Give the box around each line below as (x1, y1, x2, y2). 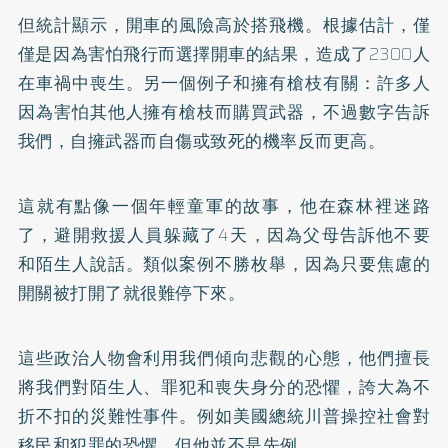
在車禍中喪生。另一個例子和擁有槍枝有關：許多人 (17, 70, 431, 96)
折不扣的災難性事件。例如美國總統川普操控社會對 (17, 403, 431, 429)
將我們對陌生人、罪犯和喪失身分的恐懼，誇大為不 (17, 374, 431, 400)
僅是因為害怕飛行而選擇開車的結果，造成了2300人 (17, 41, 431, 67)
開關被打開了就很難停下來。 (17, 280, 246, 306)
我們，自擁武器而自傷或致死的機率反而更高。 (17, 128, 386, 154)
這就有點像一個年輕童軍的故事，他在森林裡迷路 (17, 193, 431, 219)
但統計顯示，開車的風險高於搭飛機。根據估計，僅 (17, 12, 431, 38)
